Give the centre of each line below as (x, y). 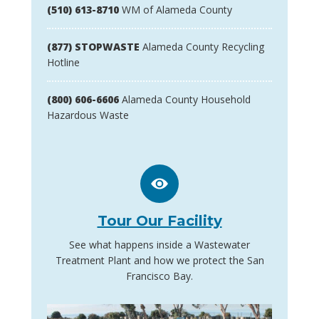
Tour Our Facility (159, 221)
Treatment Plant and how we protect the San (159, 261)
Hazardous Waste (88, 115)
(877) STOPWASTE (93, 47)
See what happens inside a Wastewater (159, 245)
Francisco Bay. (159, 276)
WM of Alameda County (176, 10)
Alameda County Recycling (202, 47)
